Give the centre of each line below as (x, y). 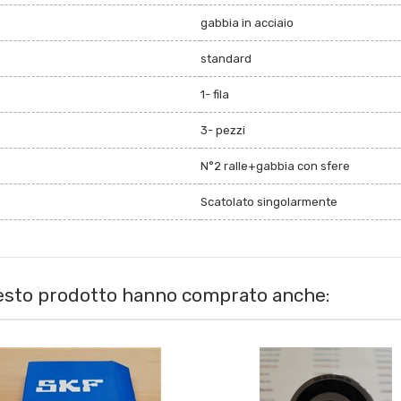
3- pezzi (223, 131)
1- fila (215, 95)
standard (226, 59)
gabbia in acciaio (247, 23)
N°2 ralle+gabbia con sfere (275, 166)
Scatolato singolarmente (269, 202)
